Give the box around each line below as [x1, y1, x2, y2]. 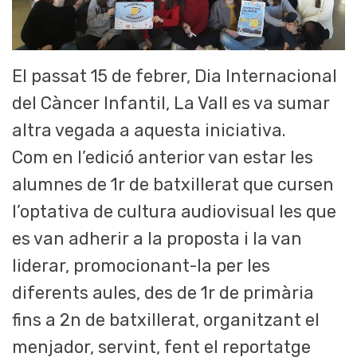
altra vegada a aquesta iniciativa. [12, 120, 285, 141]
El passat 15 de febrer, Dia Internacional [12, 66, 337, 87]
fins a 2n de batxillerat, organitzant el [12, 310, 320, 331]
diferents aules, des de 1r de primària [12, 283, 314, 304]
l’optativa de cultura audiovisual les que [12, 202, 336, 222]
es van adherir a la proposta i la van [12, 229, 302, 249]
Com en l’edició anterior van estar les [12, 147, 313, 168]
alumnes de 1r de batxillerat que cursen [12, 175, 334, 195]
